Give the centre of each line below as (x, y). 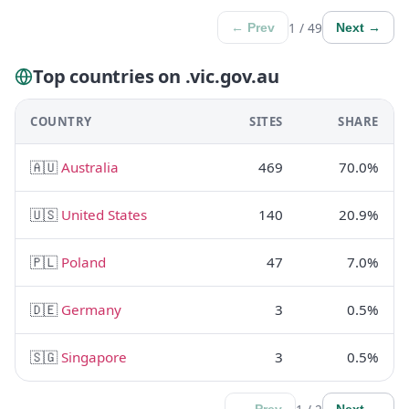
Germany (91, 309)
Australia (90, 167)
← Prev (253, 27)
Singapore (94, 357)
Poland (84, 262)
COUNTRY (61, 121)
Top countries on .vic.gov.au (156, 76)
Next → (358, 27)
